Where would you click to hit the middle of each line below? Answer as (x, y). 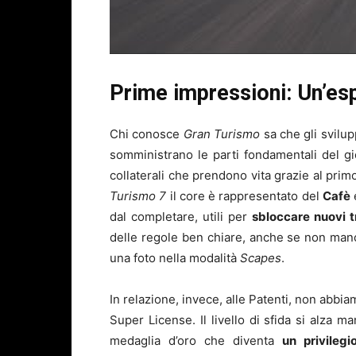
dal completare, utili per (181, 216)
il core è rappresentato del (244, 195)
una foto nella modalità (175, 257)
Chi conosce (147, 133)
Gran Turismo (222, 133)
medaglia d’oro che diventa (196, 340)
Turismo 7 (138, 195)
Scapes (261, 257)
